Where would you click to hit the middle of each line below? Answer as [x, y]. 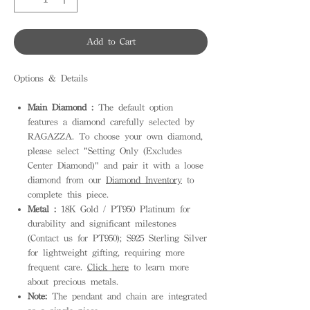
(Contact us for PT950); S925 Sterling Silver [117, 238]
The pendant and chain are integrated [127, 296]
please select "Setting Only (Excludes [105, 151]
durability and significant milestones [102, 223]
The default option [133, 107]
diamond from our [67, 180]
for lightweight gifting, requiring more [106, 252]
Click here [108, 267]
